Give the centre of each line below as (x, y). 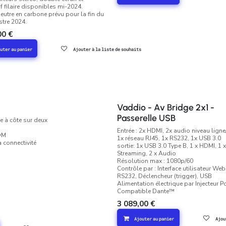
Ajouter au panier (154, 219)
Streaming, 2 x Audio (146, 153)
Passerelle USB (146, 118)
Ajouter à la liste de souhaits (107, 49)
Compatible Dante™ (146, 191)
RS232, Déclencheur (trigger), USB (164, 176)
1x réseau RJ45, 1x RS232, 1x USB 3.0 (169, 138)
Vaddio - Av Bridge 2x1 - (165, 107)
